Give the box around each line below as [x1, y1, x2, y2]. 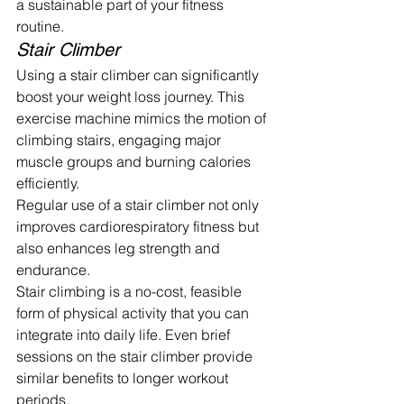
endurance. [16, 260, 90, 279]
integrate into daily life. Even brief [16, 325, 234, 344]
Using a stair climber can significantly [16, 65, 262, 84]
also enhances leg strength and [16, 238, 224, 257]
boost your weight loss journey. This [16, 87, 248, 106]
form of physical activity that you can [16, 303, 252, 322]
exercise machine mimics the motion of [16, 108, 270, 127]
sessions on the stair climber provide [16, 346, 256, 365]
